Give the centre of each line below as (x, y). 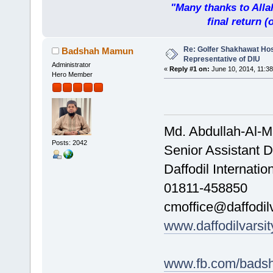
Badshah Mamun (98, 51)
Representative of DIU (222, 59)
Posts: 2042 (69, 143)
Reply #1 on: (189, 69)
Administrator (71, 64)
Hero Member (72, 74)
